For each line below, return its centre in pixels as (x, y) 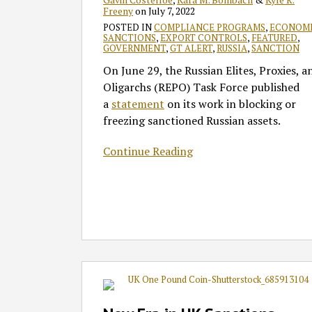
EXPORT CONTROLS (204, 38)
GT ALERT (191, 48)
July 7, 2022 (172, 11)
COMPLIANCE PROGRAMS (210, 28)
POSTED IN (128, 28)
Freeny (118, 11)
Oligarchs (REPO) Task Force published (201, 87)
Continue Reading (148, 151)
